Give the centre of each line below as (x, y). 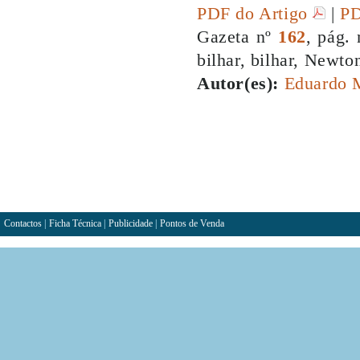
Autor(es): (238, 83)
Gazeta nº (237, 37)
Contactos (23, 223)
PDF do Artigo (255, 13)
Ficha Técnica (75, 223)
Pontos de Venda (192, 223)
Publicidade (131, 223)
